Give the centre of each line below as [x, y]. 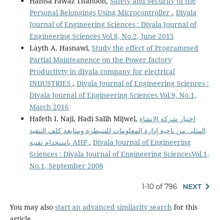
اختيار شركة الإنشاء [167, 118]
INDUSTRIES [51, 83]
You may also [32, 207]
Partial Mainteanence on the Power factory [100, 59]
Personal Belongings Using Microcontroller [100, 12]
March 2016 [49, 107]
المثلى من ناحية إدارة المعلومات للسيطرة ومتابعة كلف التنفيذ [117, 130]
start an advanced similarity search [113, 207]
